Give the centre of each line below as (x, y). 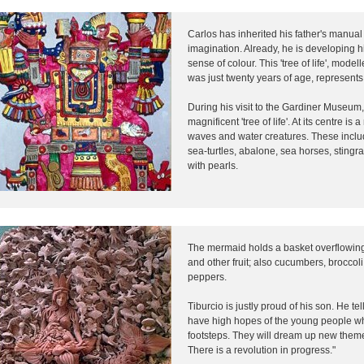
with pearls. (213, 165)
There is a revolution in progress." (262, 350)
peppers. (207, 277)
